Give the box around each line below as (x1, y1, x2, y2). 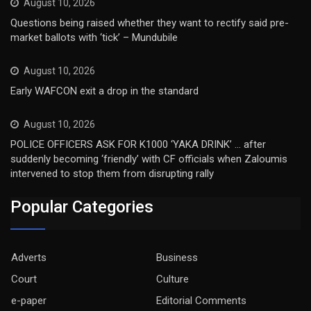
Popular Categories (10, 196, 153, 217)
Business (156, 251, 198, 264)
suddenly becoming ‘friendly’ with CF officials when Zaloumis (10, 153, 287, 166)
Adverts (11, 251, 47, 264)
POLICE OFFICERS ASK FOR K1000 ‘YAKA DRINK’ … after (10, 138, 266, 151)
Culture (156, 272, 189, 285)
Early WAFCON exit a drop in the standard (10, 85, 199, 98)
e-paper (11, 294, 47, 307)
